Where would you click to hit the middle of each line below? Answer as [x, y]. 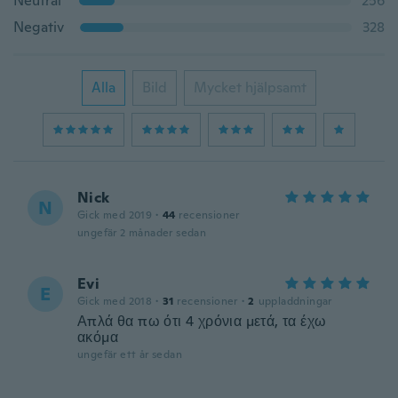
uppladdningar [295, 301]
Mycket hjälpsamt [250, 88]
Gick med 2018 [115, 301]
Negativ [39, 27]
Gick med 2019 [115, 215]
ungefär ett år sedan [130, 354]
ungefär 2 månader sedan [142, 233]
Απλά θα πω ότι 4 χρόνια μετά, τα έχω [202, 321]
